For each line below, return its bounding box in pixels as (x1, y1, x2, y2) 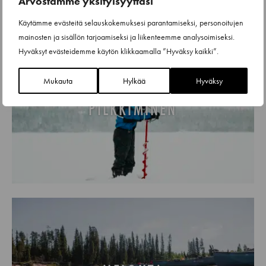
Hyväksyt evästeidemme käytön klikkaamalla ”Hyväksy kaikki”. (18, 45, 218, 56)
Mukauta (43, 75, 73, 86)
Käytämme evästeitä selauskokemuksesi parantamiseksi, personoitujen (18, 17, 243, 28)
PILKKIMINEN (88, 97, 178, 121)
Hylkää (123, 75, 145, 86)
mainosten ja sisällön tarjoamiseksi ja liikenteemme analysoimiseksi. (18, 31, 235, 42)
